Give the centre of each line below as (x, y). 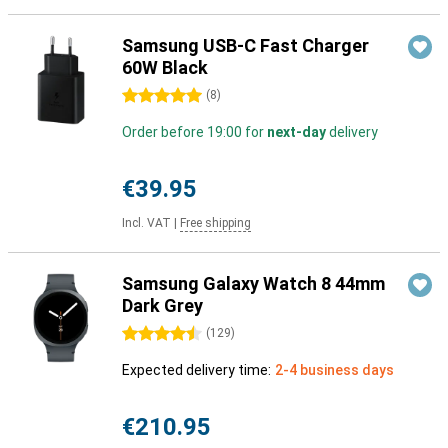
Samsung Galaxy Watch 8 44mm (253, 283)
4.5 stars (150, 334)
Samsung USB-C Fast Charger (245, 45)
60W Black (165, 67)
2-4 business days (334, 370)
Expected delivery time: (196, 370)
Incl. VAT (146, 223)
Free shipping (215, 223)
